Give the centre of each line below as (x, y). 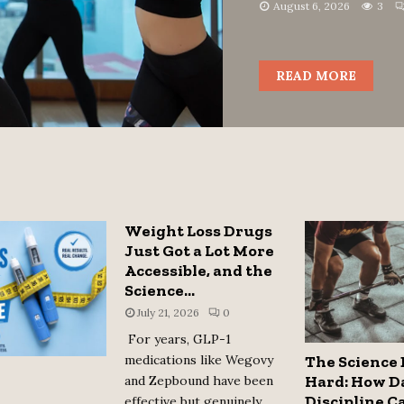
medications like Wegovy (199, 359)
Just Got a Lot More (199, 250)
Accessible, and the (198, 270)
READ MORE (316, 75)
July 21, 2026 (168, 312)
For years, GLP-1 (178, 339)
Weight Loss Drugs (198, 230)
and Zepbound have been (199, 380)
